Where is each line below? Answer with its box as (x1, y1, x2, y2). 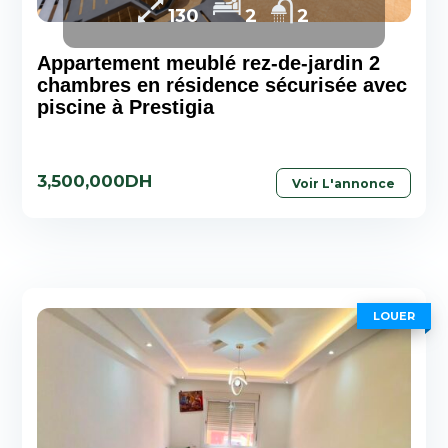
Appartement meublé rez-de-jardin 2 (37, 52, 381, 75)
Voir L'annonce (291, 176, 395, 192)
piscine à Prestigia (37, 96, 215, 119)
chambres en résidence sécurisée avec (37, 74, 408, 97)
